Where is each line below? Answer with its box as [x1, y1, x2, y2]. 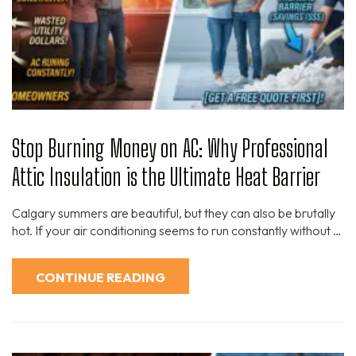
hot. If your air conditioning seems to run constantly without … [12, 222, 342, 239]
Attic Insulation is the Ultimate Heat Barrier [12, 162, 320, 192]
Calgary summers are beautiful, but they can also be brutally [12, 205, 335, 222]
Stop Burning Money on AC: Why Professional [12, 133, 328, 163]
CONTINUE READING [36, 269, 165, 286]
